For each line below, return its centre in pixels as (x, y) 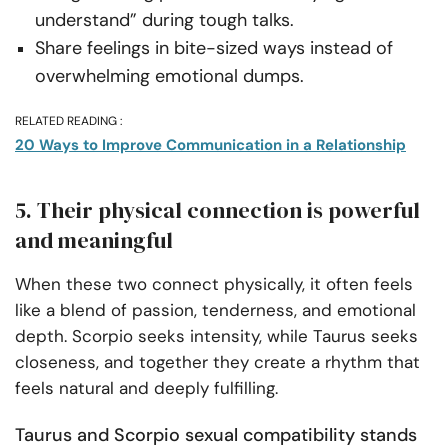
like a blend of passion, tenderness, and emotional (215, 310)
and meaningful (94, 240)
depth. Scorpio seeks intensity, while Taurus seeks (216, 336)
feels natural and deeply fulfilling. (146, 388)
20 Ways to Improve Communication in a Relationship (210, 145)
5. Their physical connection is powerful (217, 210)
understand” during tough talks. (164, 20)
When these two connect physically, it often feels (214, 284)
